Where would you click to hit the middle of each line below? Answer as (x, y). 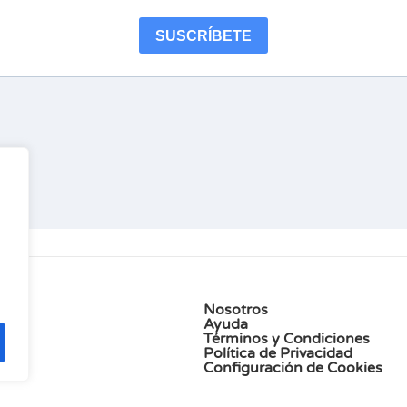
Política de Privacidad (278, 353)
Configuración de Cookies (293, 367)
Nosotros (236, 309)
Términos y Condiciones (287, 338)
